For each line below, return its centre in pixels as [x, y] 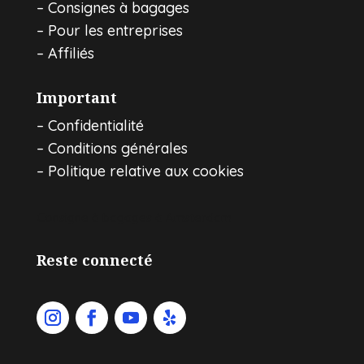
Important [76, 97]
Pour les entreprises [115, 30]
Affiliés [71, 53]
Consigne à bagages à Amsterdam [134, 217]
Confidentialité [95, 125]
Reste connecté [94, 260]
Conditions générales [117, 148]
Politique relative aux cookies [145, 171]
